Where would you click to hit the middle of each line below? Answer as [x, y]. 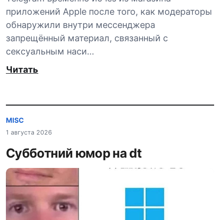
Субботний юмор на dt [74, 153]
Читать [22, 70]
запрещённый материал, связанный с [87, 38]
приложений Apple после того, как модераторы [109, 12]
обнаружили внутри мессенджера [81, 25]
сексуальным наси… [50, 52]
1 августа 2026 [29, 132]
